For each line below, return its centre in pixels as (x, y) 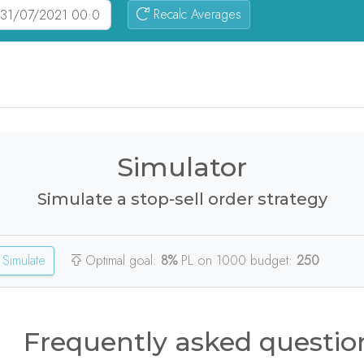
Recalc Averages (195, 15)
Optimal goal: (121, 260)
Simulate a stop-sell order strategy (182, 199)
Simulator (182, 167)
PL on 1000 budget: (237, 260)
